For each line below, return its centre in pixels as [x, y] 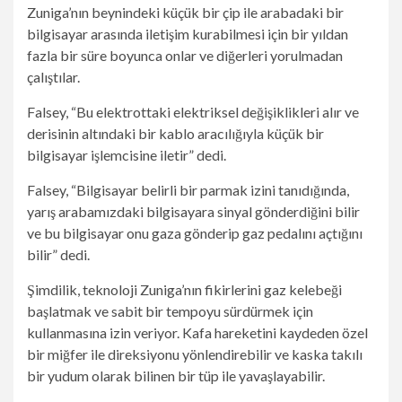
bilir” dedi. [58, 254]
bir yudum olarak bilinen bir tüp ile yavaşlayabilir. [176, 376]
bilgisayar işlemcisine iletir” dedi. [127, 155]
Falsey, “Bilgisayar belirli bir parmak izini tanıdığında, [188, 190]
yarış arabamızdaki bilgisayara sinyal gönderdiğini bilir [193, 211]
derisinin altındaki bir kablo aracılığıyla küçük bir [175, 133]
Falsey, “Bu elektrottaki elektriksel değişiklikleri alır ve [193, 112]
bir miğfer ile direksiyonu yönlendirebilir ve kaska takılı [195, 354]
